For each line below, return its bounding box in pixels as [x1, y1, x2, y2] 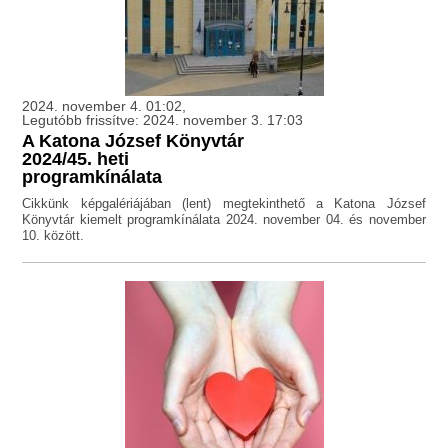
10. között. [22, 228, 85, 244]
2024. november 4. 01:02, [22, 98, 187, 115]
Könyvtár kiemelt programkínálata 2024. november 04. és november [22, 212, 426, 228]
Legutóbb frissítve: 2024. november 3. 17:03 [22, 112, 304, 129]
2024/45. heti [22, 149, 130, 170]
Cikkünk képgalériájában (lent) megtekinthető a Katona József [22, 196, 426, 212]
